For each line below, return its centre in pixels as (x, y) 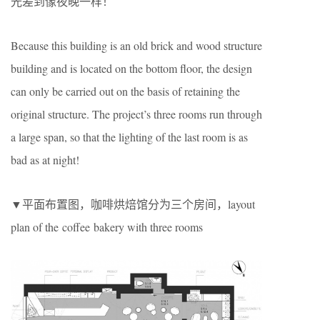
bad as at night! (45, 160)
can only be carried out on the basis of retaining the (125, 91)
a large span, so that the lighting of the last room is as (129, 137)
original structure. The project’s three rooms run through (136, 114)
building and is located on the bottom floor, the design (131, 68)
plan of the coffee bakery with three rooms (107, 227)
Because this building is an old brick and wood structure (136, 45)
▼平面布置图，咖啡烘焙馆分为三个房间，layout (133, 204)
